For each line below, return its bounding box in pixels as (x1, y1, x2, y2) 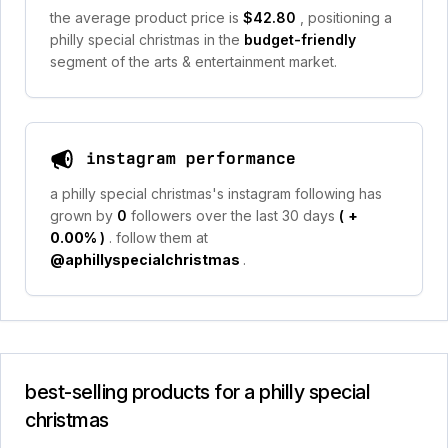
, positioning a (300, 9, 392, 26)
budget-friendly (244, 31, 356, 48)
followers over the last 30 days (131, 207, 339, 224)
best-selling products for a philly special (25, 380, 370, 404)
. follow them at (109, 229, 208, 246)
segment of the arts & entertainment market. (50, 53, 337, 70)
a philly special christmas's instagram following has (50, 185, 382, 202)
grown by (50, 207, 117, 224)
